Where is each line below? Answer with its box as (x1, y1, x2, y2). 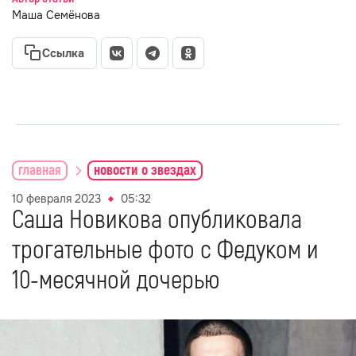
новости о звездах (94, 161, 196, 180)
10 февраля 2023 (12, 192, 101, 206)
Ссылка (42, 46, 84, 60)
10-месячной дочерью (12, 265, 220, 296)
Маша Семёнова (12, 8, 100, 22)
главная (18, 161, 61, 180)
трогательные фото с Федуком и (12, 234, 319, 266)
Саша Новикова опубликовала (12, 204, 302, 236)
